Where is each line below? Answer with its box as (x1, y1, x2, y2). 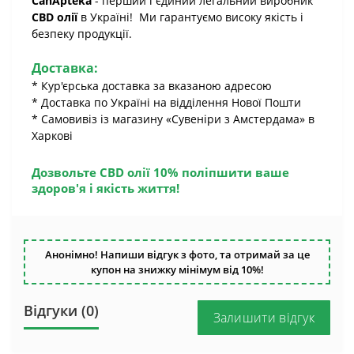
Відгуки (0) (24, 301, 99, 320)
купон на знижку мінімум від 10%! (90, 262, 264, 277)
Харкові (32, 128, 73, 143)
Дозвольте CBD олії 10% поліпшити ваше (32, 164, 289, 180)
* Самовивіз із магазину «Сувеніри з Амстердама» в (32, 111, 314, 126)
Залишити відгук (213, 309, 314, 326)
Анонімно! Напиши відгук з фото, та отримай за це (44, 247, 310, 262)
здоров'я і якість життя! (32, 180, 179, 196)
